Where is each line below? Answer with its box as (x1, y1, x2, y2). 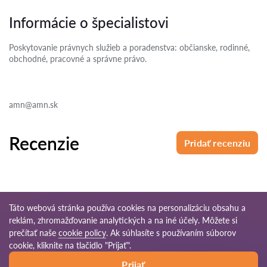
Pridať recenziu (184, 137, 250, 148)
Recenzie (9, 132, 79, 154)
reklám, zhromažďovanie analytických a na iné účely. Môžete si (9, 215, 237, 225)
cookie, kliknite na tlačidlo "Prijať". (9, 240, 131, 250)
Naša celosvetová (175, 251, 244, 262)
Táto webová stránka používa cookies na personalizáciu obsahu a (9, 203, 246, 213)
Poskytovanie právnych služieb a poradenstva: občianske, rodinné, (9, 42, 250, 52)
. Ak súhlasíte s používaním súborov (106, 228, 236, 238)
